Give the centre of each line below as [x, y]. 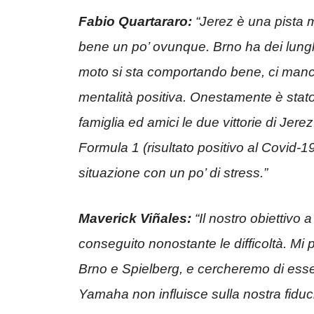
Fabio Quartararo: [135, 22]
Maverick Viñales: [135, 218]
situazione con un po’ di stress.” [173, 173]
